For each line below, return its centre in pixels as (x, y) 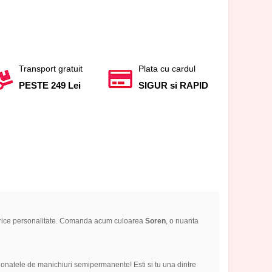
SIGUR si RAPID (174, 85)
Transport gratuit (50, 68)
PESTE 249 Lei (49, 85)
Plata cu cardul (167, 68)
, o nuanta (182, 221)
